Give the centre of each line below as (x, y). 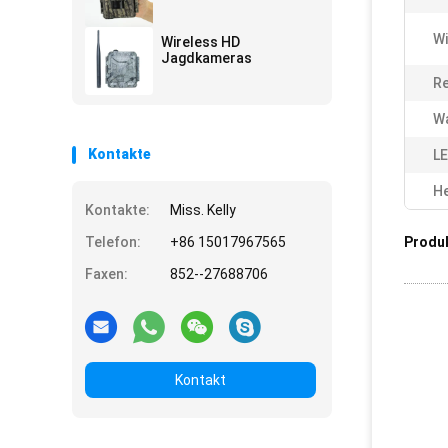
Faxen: (106, 274)
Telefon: (113, 242)
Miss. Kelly (203, 210)
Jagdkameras (206, 58)
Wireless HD (200, 42)
